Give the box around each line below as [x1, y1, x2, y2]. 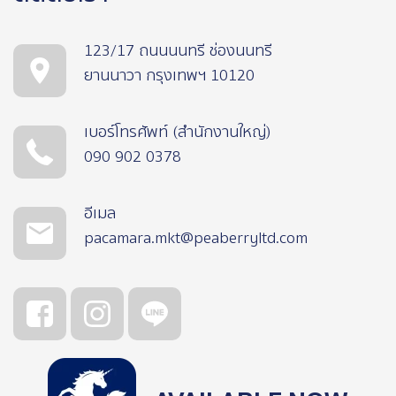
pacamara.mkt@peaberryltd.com [84, 225, 308, 251]
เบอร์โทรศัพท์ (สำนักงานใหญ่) [84, 119, 270, 145]
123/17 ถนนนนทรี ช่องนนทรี [84, 38, 272, 64]
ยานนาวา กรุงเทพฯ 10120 [84, 63, 255, 88]
